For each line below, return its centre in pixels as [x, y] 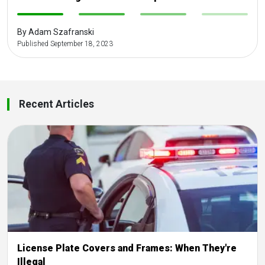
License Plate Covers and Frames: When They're [127, 248]
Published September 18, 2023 [65, 43]
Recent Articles [56, 104]
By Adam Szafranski [56, 32]
